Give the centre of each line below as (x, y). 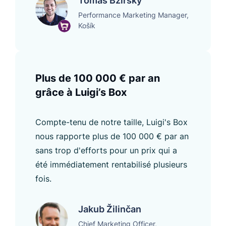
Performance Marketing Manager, (133, 15)
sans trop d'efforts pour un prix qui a (106, 150)
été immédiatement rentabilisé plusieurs (111, 164)
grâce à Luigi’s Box (81, 92)
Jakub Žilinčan (110, 209)
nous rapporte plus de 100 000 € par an (112, 136)
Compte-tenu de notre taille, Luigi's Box (111, 122)
